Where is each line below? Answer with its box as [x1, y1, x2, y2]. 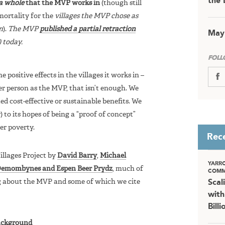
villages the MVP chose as [55, 12, 138, 20]
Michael [100, 152, 126, 159]
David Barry [57, 152, 97, 159]
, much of [113, 165, 143, 172]
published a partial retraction [40, 25, 136, 33]
